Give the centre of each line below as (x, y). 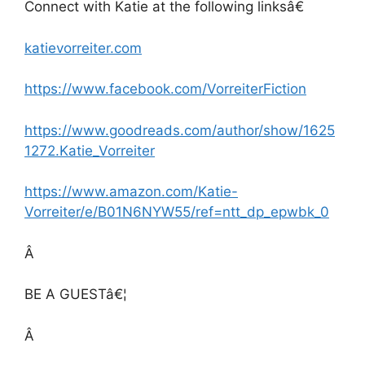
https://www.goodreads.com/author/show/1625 (180, 130)
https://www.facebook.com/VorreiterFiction (165, 89)
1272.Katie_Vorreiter (90, 150)
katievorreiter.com (83, 48)
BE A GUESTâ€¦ (76, 295)
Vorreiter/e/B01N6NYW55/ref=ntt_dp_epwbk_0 (177, 212)
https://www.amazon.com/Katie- (131, 192)
